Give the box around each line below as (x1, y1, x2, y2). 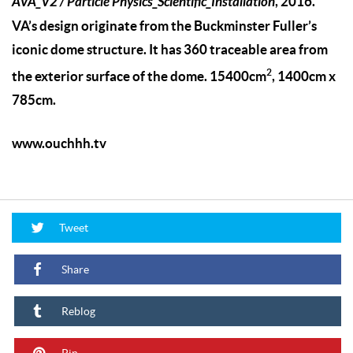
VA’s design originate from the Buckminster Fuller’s (12, 17, 317, 33)
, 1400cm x (272, 69, 336, 84)
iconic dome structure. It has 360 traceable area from (12, 41, 328, 57)
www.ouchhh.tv (12, 136, 106, 151)
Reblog (59, 304, 95, 318)
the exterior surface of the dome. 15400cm (12, 69, 266, 84)
